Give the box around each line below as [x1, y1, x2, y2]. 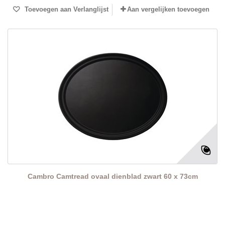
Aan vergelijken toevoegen [127, 6, 209, 14]
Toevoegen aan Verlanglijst [22, 6, 108, 14]
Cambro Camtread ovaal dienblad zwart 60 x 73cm [27, 172, 198, 181]
